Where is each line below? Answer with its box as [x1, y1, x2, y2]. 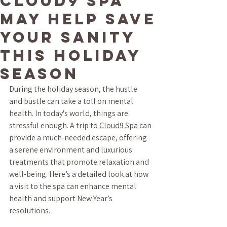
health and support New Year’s [9, 193, 114, 204]
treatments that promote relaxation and [9, 157, 150, 167]
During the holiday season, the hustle [9, 84, 139, 94]
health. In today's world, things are [9, 108, 130, 119]
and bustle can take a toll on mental [9, 96, 135, 106]
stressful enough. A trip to [9, 120, 99, 131]
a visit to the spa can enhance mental [9, 181, 138, 192]
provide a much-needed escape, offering [9, 132, 148, 143]
